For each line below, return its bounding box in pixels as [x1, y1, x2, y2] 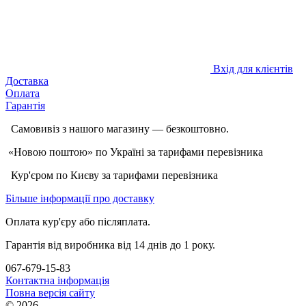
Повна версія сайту [5, 286, 95, 298]
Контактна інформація [5, 274, 109, 286]
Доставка [5, 74, 48, 87]
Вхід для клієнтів [213, 62, 293, 74]
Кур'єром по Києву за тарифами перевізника [5, 169, 218, 181]
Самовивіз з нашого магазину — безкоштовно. [5, 122, 229, 135]
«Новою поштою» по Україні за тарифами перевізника [5, 145, 266, 158]
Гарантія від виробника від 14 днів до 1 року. [5, 238, 215, 251]
